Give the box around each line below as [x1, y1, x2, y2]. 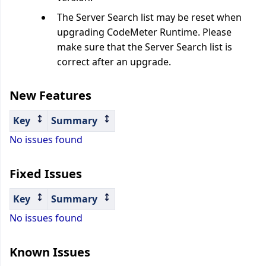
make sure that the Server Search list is [57, 40, 232, 53]
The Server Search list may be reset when [57, 11, 242, 24]
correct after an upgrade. [57, 55, 171, 68]
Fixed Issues [9, 166, 82, 182]
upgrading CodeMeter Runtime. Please [57, 26, 232, 39]
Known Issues [9, 244, 90, 260]
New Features [9, 87, 91, 103]
